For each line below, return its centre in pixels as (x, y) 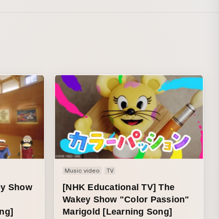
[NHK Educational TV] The (119, 187)
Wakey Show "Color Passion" (126, 199)
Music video (82, 170)
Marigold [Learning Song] (118, 211)
